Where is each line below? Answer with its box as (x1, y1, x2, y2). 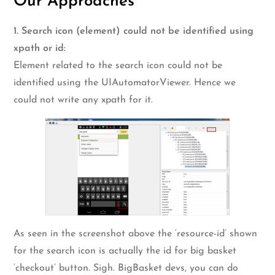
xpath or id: (14, 43, 66, 53)
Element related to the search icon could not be (14, 60, 223, 71)
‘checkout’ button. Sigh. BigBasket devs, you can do (14, 263, 239, 273)
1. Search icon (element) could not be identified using (14, 26, 254, 36)
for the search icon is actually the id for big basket (14, 246, 237, 256)
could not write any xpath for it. (14, 95, 153, 105)
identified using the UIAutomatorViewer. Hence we (14, 77, 236, 88)
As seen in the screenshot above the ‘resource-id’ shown (14, 228, 258, 239)
